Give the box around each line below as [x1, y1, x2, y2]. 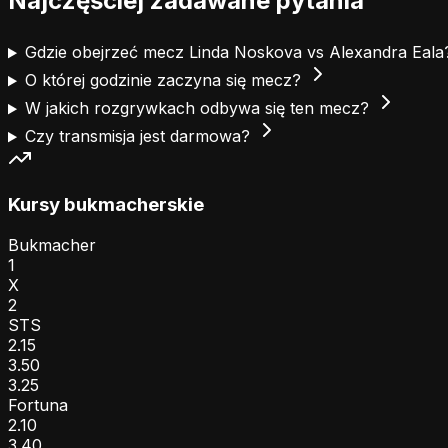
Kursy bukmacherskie [8, 193, 204, 217]
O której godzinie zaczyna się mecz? [24, 70, 306, 91]
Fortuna [8, 394, 68, 415]
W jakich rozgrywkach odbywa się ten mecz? [24, 98, 374, 119]
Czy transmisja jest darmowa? [24, 126, 255, 147]
